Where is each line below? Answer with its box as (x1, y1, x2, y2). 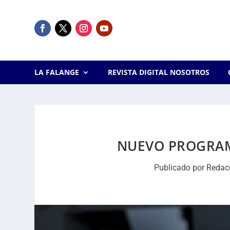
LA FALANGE (34, 67, 80, 77)
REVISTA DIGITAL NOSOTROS (107, 67, 209, 77)
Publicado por (154, 163, 207, 172)
